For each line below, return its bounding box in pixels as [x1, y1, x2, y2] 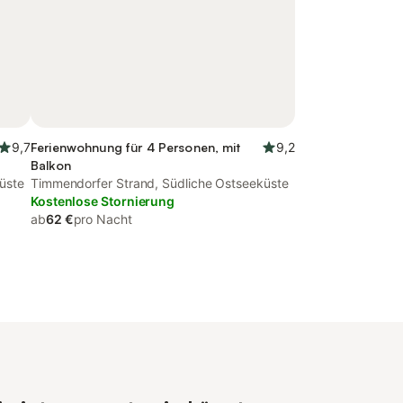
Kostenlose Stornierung [31, 193, 175, 209]
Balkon [31, 157, 71, 173]
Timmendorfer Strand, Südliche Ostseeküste [31, 175, 289, 191]
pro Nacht [73, 211, 132, 227]
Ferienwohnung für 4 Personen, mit [31, 139, 241, 155]
